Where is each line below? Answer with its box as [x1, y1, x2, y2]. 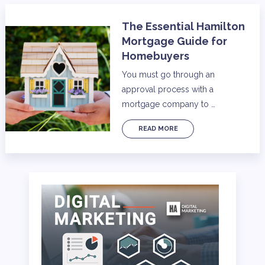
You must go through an [122, 70, 215, 80]
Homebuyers [122, 50, 190, 63]
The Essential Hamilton [122, 20, 245, 33]
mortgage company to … [122, 99, 216, 109]
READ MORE [138, 124, 178, 132]
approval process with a [122, 85, 214, 95]
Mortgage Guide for [122, 35, 228, 48]
